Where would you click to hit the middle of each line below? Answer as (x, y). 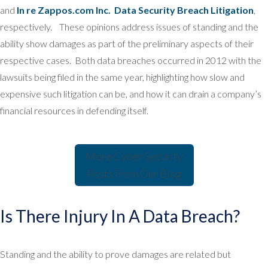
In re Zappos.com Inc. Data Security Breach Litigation (135, 10)
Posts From (113, 174)
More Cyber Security (134, 156)
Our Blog (161, 174)
